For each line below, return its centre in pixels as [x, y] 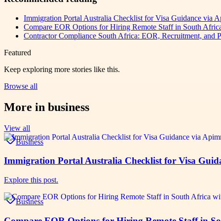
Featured [18, 52]
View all [17, 128]
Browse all [21, 86]
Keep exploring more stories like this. [62, 69]
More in [26, 107]
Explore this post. [31, 180]
